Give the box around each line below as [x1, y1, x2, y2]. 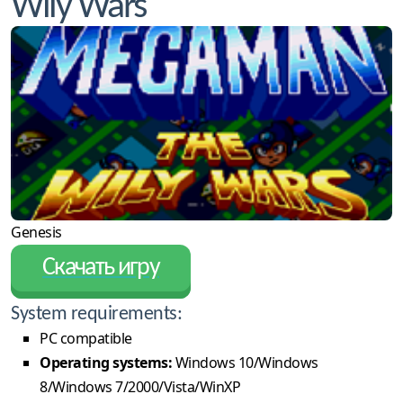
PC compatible [40, 327, 132, 348]
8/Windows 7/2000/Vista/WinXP [40, 376, 240, 397]
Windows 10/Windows [172, 352, 318, 372]
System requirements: [11, 303, 182, 325]
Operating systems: [40, 352, 172, 372]
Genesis [11, 221, 62, 242]
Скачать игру [42, 255, 159, 281]
